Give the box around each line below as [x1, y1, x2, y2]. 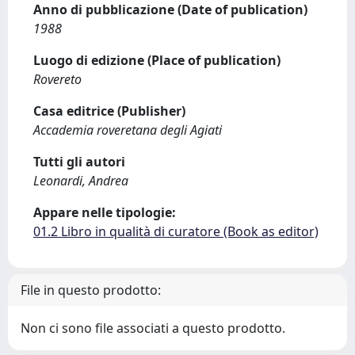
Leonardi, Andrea [33, 172, 128, 189]
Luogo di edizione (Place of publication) [33, 52, 281, 69]
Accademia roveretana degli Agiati [33, 121, 222, 139]
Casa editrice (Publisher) [33, 102, 185, 120]
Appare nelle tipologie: [33, 204, 176, 221]
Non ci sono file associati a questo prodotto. [21, 319, 285, 337]
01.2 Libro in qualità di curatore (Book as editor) [33, 223, 319, 240]
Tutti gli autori [33, 153, 125, 170]
